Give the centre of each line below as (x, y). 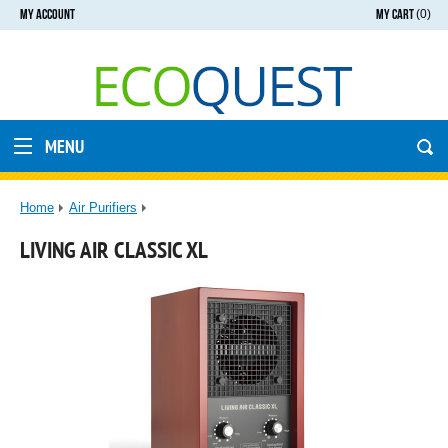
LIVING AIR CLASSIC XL (114, 249)
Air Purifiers (103, 207)
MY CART (396, 14)
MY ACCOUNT (47, 14)
